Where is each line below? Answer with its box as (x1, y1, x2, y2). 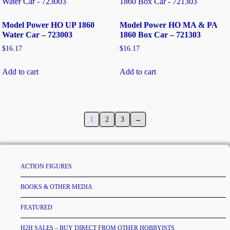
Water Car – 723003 (2, 30, 73, 40)
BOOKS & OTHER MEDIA (21, 183, 92, 190)
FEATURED (21, 203, 52, 211)
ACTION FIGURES (21, 162, 72, 170)
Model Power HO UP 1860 (2, 21, 95, 30)
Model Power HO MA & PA (119, 21, 217, 30)
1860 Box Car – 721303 (119, 30, 201, 40)
